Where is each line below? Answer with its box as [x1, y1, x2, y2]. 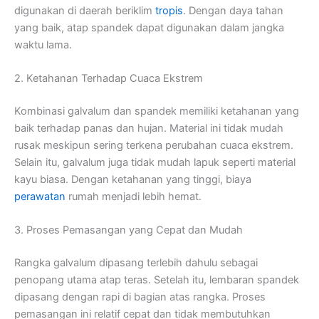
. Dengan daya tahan [183, 4, 283, 17]
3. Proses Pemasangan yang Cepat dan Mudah [14, 224, 243, 237]
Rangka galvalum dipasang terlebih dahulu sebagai [14, 256, 258, 270]
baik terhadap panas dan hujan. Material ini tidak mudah [14, 121, 283, 135]
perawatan [14, 189, 66, 203]
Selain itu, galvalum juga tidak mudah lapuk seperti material [14, 155, 296, 169]
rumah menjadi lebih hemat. [66, 189, 202, 203]
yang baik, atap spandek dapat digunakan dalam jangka [14, 21, 284, 34]
